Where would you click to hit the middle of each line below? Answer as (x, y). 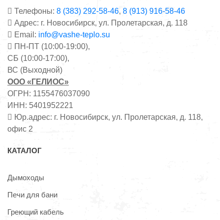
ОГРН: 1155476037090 (49, 93)
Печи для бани (32, 194)
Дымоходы (26, 177)
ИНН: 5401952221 (40, 105)
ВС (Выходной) (35, 70)
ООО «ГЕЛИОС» (38, 82)
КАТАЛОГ (25, 150)
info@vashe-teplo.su (74, 34)
